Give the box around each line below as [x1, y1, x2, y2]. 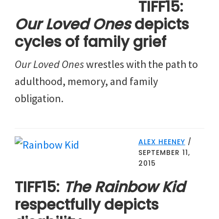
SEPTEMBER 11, [138, 147, 190, 157]
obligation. [15, 91, 64, 105]
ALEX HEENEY [138, 136, 185, 147]
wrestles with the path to [84, 57, 198, 71]
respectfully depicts [15, 194, 158, 215]
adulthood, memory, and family [15, 74, 158, 88]
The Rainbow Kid [64, 176, 185, 197]
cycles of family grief [15, 31, 166, 52]
